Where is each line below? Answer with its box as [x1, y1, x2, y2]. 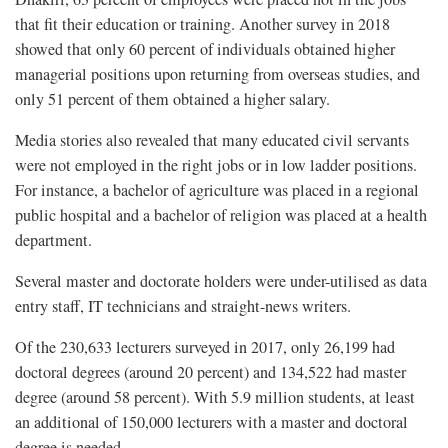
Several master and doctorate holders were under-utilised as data [15, 269, 427, 292]
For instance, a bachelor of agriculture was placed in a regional [15, 178, 419, 201]
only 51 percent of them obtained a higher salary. [15, 87, 330, 110]
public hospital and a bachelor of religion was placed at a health [15, 203, 427, 226]
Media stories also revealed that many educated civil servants [15, 128, 409, 151]
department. [15, 228, 92, 251]
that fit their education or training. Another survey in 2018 [15, 12, 390, 35]
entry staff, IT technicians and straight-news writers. [15, 294, 351, 317]
